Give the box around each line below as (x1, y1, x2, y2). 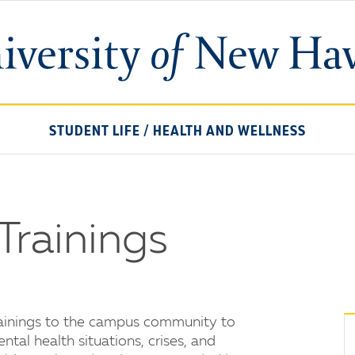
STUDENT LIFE (49, 124, 140, 139)
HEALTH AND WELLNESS (153, 124, 306, 139)
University (177, 34, 242, 48)
